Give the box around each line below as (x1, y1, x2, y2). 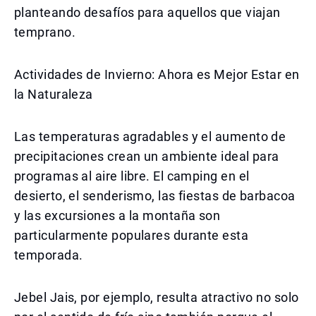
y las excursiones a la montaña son (14, 208, 221, 223)
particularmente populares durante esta (14, 228, 249, 243)
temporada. (14, 248, 83, 262)
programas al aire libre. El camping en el (14, 169, 250, 183)
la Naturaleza (14, 87, 93, 102)
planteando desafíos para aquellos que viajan (14, 5, 281, 20)
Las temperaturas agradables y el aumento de (14, 129, 286, 144)
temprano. (14, 25, 76, 39)
